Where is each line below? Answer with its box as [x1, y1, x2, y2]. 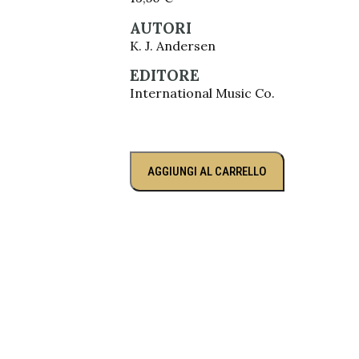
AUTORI [130, 18, 192, 38]
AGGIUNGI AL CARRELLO [147, 164, 267, 179]
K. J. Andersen [130, 38, 216, 54]
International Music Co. [130, 85, 275, 101]
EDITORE [130, 66, 200, 85]
